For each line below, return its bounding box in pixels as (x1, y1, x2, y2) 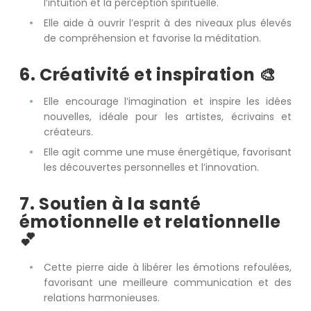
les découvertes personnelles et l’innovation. (44, 160, 259, 175)
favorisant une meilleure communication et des (44, 275, 292, 289)
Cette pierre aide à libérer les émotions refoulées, (44, 260, 292, 274)
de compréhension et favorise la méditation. (44, 31, 261, 46)
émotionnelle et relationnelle (19, 210, 281, 234)
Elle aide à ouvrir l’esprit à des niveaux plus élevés (44, 16, 292, 31)
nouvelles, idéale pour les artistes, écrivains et (44, 110, 292, 124)
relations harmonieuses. (44, 290, 160, 305)
